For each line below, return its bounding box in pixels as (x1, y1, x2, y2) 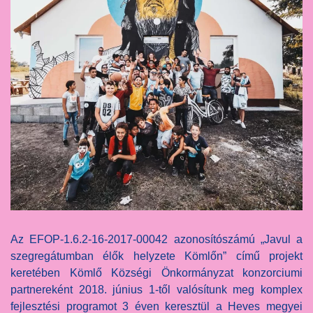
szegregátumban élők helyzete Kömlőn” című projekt (10, 250, 303, 263)
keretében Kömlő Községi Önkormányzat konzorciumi (10, 267, 303, 279)
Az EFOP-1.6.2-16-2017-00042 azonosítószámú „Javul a (10, 233, 303, 246)
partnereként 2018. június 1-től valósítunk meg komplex (10, 284, 303, 296)
